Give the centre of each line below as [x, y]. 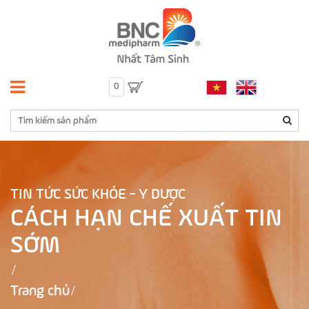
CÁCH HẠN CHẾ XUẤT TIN [146, 219]
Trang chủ [40, 291]
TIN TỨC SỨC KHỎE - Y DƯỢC [98, 195]
